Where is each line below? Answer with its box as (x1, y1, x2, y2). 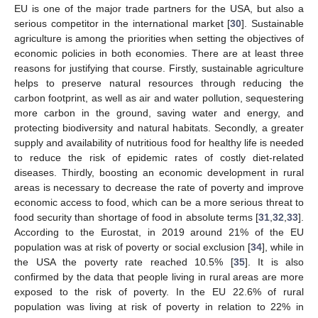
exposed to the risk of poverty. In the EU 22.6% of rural (14, 285, 304, 297)
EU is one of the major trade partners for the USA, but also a (14, 2, 304, 14)
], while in (261, 241, 305, 253)
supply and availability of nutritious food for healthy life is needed (14, 136, 304, 148)
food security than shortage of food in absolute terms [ (14, 211, 258, 223)
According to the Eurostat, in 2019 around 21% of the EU (14, 226, 304, 238)
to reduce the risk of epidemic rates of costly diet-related (14, 151, 304, 163)
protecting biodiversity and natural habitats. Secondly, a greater (14, 121, 304, 133)
